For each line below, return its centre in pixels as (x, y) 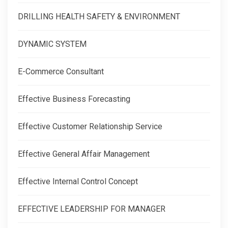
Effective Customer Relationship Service (90, 126)
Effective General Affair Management (84, 154)
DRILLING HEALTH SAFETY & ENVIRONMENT (99, 16)
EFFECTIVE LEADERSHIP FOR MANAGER (92, 209)
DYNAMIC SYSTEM (52, 44)
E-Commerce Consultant (61, 71)
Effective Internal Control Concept (78, 181)
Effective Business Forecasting (74, 99)
